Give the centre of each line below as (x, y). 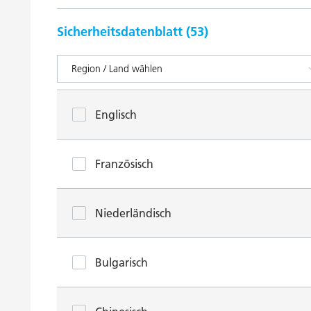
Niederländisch (133, 213)
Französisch (124, 164)
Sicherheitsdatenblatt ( (124, 32)
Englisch (116, 115)
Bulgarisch (121, 262)
